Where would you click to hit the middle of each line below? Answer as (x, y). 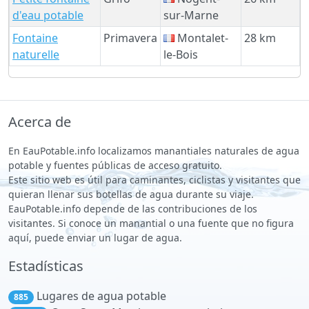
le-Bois (181, 54)
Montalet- (201, 38)
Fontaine (35, 38)
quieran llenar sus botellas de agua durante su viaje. (131, 194)
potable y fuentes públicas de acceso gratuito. (115, 165)
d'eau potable (48, 15)
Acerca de (40, 121)
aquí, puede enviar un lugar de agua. (95, 237)
